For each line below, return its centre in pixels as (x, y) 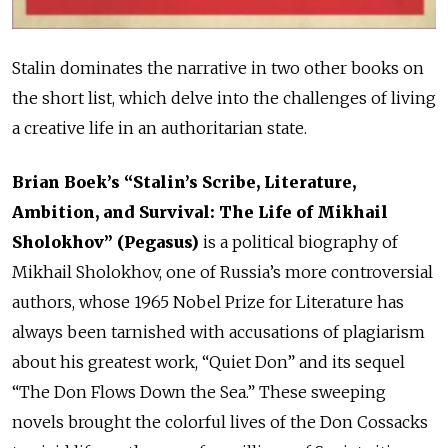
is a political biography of (298, 242)
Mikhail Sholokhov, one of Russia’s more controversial (222, 272)
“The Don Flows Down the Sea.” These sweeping (199, 392)
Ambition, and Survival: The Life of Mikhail (200, 212)
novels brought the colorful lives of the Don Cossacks (220, 422)
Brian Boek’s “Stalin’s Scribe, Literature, (184, 182)
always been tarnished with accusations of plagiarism (218, 332)
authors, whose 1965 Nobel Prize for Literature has (208, 302)
